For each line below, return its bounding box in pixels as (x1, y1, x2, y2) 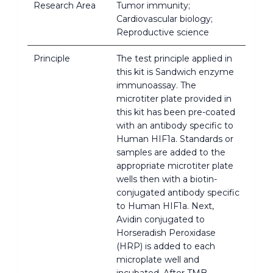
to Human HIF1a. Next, (116, 200, 214, 211)
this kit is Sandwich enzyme (116, 66, 234, 77)
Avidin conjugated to (116, 213, 205, 225)
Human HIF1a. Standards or (116, 133, 233, 144)
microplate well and (116, 253, 199, 265)
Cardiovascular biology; (116, 13, 213, 24)
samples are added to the (116, 146, 225, 158)
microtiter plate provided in (116, 93, 232, 104)
